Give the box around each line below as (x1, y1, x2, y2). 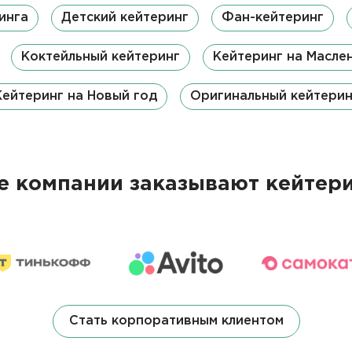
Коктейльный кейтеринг (20, 50, 180, 63)
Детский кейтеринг (61, 11, 189, 24)
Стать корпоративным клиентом (68, 314, 284, 327)
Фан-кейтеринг (222, 11, 324, 24)
